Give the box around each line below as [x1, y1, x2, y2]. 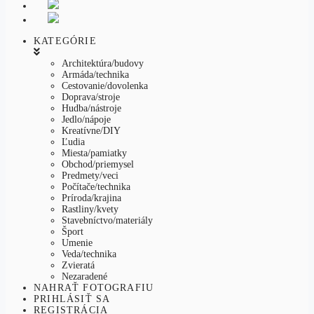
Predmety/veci [62, 170, 118, 181]
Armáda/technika [62, 69, 129, 80]
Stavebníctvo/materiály [62, 215, 153, 226]
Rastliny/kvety [62, 204, 118, 214]
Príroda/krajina [62, 193, 121, 203]
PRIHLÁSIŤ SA [34, 294, 111, 304]
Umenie [62, 238, 93, 248]
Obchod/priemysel [62, 159, 134, 170]
